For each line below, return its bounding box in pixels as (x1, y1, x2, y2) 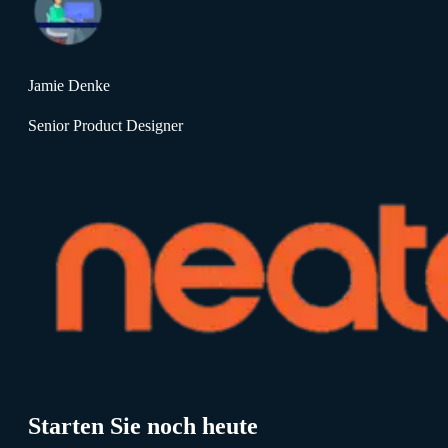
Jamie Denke (28, 77, 110, 95)
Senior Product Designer (28, 117, 183, 135)
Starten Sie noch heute (28, 413, 258, 440)
